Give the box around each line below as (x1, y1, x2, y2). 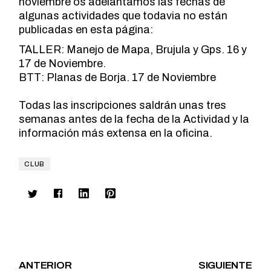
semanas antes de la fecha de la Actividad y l (19, 113, 243, 125)
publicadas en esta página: (19, 24, 154, 36)
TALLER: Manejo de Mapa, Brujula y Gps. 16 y (19, 44, 247, 56)
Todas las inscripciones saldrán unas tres (19, 99, 227, 111)
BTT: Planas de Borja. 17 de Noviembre (19, 71, 217, 83)
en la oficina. (149, 127, 213, 139)
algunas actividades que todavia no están (19, 10, 228, 22)
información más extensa (19, 127, 150, 139)
